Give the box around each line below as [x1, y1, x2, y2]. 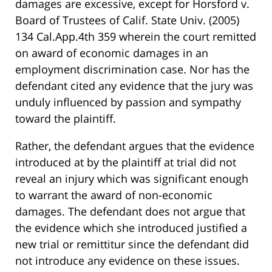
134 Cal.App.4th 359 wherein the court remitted [15, 29, 256, 44]
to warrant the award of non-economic [15, 188, 212, 203]
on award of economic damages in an [15, 46, 208, 61]
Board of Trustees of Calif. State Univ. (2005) [15, 13, 239, 28]
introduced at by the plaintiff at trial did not [15, 155, 236, 170]
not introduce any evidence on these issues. [15, 253, 240, 268]
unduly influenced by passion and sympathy [15, 95, 241, 110]
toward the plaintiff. [15, 111, 116, 126]
